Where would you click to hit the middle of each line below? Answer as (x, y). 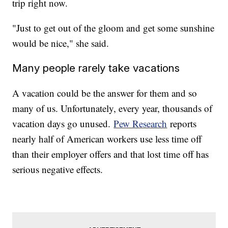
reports (182, 123)
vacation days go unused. (63, 123)
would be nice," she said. (61, 43)
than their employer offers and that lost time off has (111, 154)
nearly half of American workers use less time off (107, 138)
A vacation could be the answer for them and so (105, 93)
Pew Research (140, 123)
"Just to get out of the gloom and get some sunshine (113, 27)
